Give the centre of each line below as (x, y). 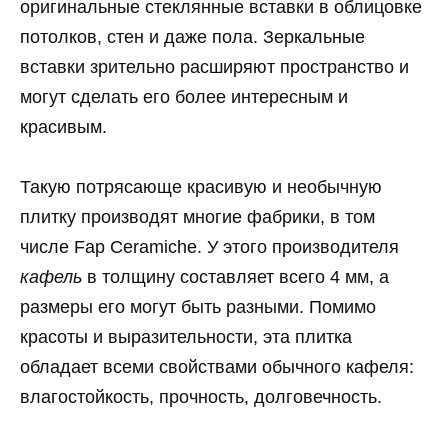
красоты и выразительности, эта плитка (186, 337)
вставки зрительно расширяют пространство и (214, 66)
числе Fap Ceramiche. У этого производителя (209, 247)
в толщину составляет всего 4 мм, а (235, 277)
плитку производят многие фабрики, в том (197, 217)
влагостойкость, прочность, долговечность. (201, 397)
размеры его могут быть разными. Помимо (198, 307)
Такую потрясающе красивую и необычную (201, 187)
